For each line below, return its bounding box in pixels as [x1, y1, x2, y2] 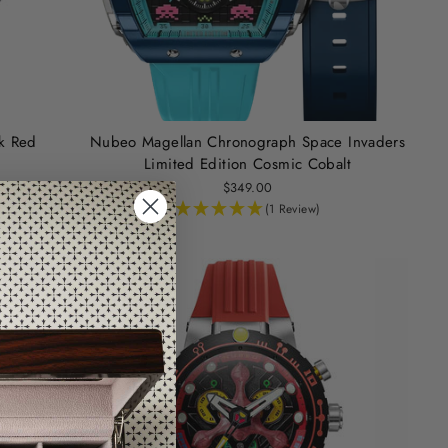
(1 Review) [264, 199, 321, 218]
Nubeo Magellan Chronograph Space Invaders [89, 130, 406, 153]
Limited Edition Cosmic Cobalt [144, 152, 351, 175]
